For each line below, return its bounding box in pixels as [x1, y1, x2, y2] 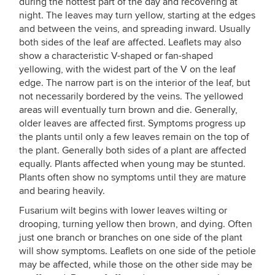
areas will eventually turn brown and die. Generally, [19, 104, 238, 116]
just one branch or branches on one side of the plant [19, 231, 242, 244]
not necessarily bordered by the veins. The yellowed [19, 90, 243, 103]
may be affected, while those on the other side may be [19, 258, 252, 271]
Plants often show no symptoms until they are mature [19, 171, 246, 184]
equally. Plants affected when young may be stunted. [19, 158, 246, 170]
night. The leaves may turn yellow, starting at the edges [19, 9, 255, 21]
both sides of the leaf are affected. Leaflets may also [19, 36, 241, 48]
